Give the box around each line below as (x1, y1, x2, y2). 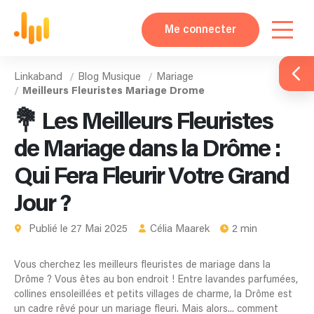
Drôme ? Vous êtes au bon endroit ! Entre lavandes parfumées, (14, 275, 298, 285)
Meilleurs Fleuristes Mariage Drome (22, 86, 205, 96)
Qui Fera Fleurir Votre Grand (14, 165, 289, 190)
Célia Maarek (150, 224, 210, 235)
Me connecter (165, 23, 236, 36)
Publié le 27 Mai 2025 (26, 224, 128, 235)
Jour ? (14, 192, 70, 217)
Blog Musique (78, 71, 141, 82)
